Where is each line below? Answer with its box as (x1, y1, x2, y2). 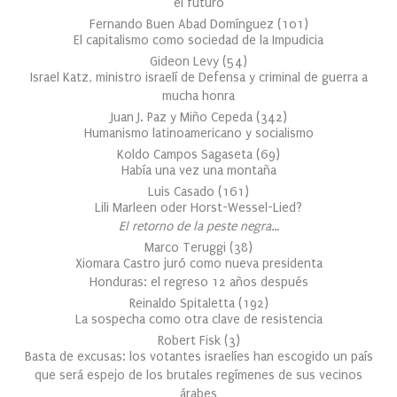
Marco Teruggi (144, 240, 230, 255)
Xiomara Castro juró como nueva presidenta (74, 256, 323, 271)
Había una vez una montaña (121, 163, 276, 178)
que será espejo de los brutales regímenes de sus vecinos (35, 368, 362, 383)
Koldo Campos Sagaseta (117, 147, 256, 162)
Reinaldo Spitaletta (128, 296, 238, 311)
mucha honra (162, 89, 235, 104)
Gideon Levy (150, 54, 222, 69)
